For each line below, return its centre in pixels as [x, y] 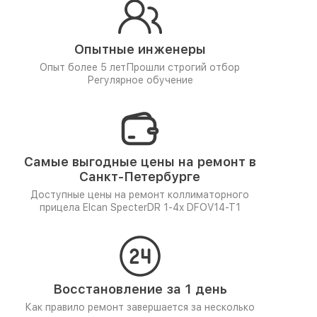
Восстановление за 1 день [140, 289]
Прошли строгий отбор [183, 67]
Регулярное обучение [140, 80]
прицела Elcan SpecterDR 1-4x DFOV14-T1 [140, 207]
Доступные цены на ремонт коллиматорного [140, 195]
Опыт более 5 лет [83, 67]
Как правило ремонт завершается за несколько [140, 307]
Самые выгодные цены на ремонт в [140, 162]
